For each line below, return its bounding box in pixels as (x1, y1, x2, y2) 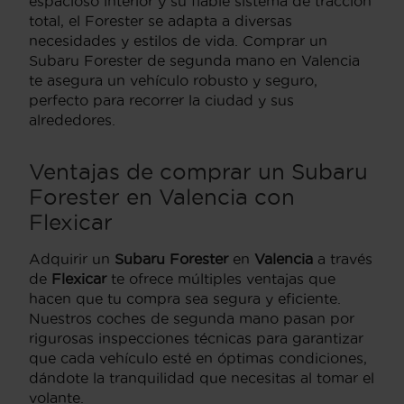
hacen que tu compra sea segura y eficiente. (29, 290, 341, 307)
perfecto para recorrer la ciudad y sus (29, 92, 294, 108)
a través (313, 251, 372, 267)
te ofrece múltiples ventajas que (106, 271, 335, 287)
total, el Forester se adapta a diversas (29, 13, 292, 29)
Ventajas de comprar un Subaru (29, 160, 368, 183)
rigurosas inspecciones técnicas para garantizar (29, 330, 363, 346)
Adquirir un (29, 251, 115, 267)
